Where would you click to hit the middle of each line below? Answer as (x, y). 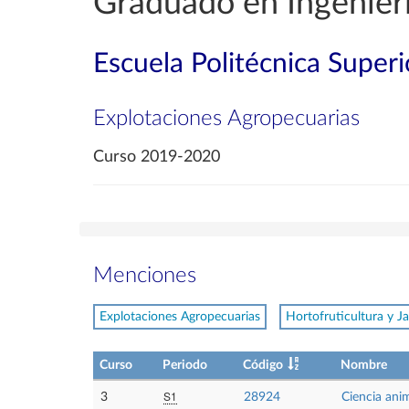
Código (263, 365)
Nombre (364, 365)
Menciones (145, 276)
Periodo (185, 365)
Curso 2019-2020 (157, 157)
